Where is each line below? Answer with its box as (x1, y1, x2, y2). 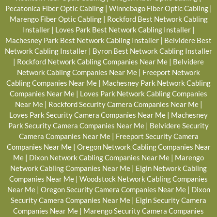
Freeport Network (142, 67, 200, 77)
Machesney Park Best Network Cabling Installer (5, 35, 159, 45)
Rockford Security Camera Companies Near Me (48, 99, 199, 108)
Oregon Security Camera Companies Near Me (40, 185, 186, 194)
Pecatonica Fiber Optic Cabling (5, 3, 104, 13)
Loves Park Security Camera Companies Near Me (9, 110, 166, 119)
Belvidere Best (164, 35, 212, 45)
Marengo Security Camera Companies (83, 206, 204, 215)
